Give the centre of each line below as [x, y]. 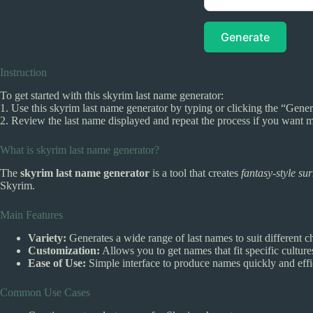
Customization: [64, 250]
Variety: [47, 238]
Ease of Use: [57, 263]
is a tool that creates [195, 173]
